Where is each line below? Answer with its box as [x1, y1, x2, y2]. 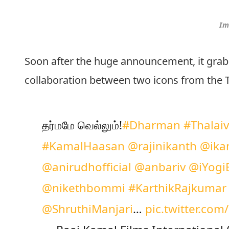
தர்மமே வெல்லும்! [41, 117, 122, 133]
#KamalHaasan [41, 138, 125, 154]
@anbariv [134, 158, 186, 175]
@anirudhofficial [41, 158, 131, 175]
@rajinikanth [127, 138, 197, 154]
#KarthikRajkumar [128, 179, 226, 196]
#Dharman [122, 117, 180, 133]
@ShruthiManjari [41, 200, 133, 217]
